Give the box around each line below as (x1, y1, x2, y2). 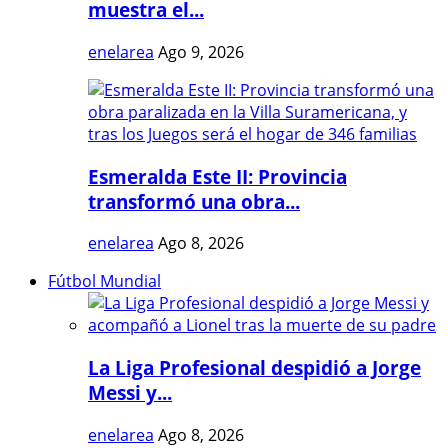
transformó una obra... (88, 188, 300, 214)
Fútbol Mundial (48, 270, 161, 293)
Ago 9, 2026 (158, 41, 244, 63)
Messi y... (88, 380, 172, 406)
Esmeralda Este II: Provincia (88, 163, 347, 189)
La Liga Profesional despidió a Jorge (88, 355, 421, 381)
